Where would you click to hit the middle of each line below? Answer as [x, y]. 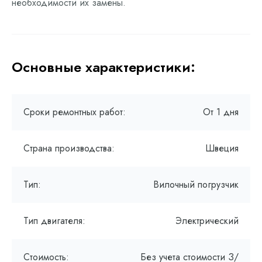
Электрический [207, 221]
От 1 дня [221, 112]
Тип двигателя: [54, 221]
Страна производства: [69, 148]
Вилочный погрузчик [196, 185]
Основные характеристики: [104, 67]
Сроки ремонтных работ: [75, 112]
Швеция [222, 148]
